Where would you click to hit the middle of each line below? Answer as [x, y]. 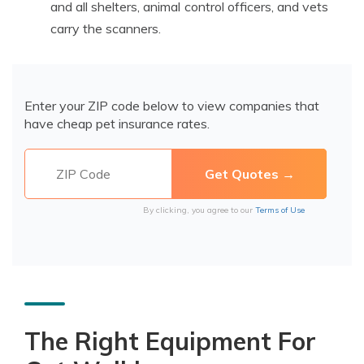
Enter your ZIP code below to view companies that [172, 106]
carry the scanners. [106, 28]
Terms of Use [280, 210]
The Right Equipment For [170, 341]
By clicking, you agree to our [199, 210]
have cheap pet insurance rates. [117, 123]
